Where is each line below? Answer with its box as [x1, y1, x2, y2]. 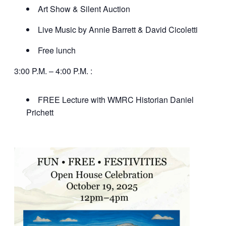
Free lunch [38, 44, 76, 56]
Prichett [26, 106, 53, 119]
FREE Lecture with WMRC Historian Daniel [38, 94, 194, 106]
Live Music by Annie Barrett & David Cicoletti [38, 24, 198, 36]
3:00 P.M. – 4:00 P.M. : [14, 65, 92, 77]
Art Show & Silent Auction [38, 3, 130, 15]
